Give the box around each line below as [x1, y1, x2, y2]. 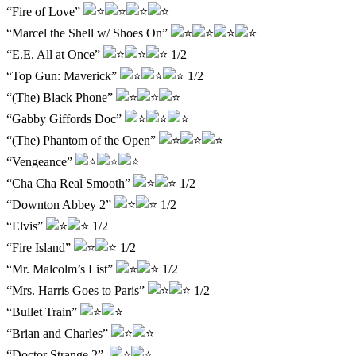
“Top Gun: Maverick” [6, 68, 120, 83]
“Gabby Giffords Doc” [6, 111, 125, 126]
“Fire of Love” [6, 4, 83, 18]
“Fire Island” [6, 240, 74, 254]
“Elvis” [6, 219, 46, 233]
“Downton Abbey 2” [6, 197, 114, 211]
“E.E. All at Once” [6, 47, 103, 61]
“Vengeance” [6, 154, 75, 168]
